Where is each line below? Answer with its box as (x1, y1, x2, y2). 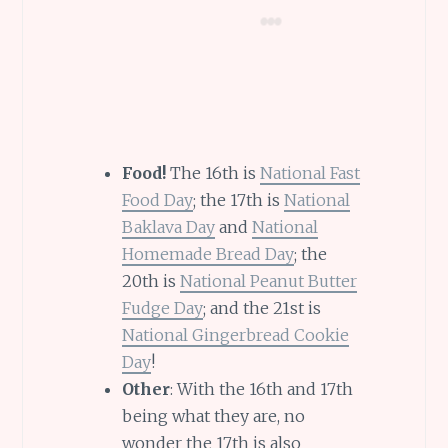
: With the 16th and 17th (169, 378, 353, 399)
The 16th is (165, 162, 260, 183)
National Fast (259, 162, 360, 183)
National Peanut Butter (179, 270, 357, 291)
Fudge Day (121, 297, 203, 318)
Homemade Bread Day (121, 243, 294, 264)
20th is (121, 270, 180, 291)
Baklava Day (121, 216, 215, 237)
